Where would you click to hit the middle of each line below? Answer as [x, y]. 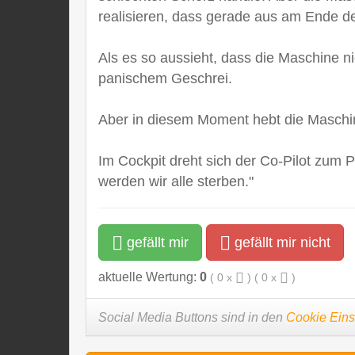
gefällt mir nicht [281, 242]
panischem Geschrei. [165, 78]
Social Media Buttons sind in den [192, 317]
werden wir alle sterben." [176, 181]
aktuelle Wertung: [149, 277]
